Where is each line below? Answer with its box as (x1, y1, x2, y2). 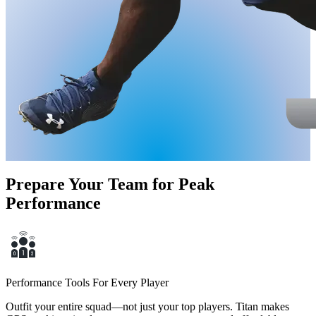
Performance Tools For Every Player (6, 276, 169, 288)
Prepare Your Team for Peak (6, 174, 214, 193)
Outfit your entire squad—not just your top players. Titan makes (6, 300, 289, 312)
